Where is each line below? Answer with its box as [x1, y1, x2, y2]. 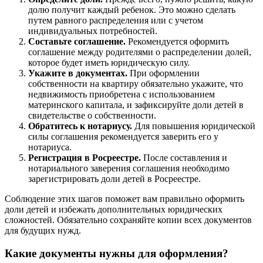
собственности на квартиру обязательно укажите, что [28, 79, 243, 89]
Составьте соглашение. [28, 36, 126, 47]
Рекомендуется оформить [126, 36, 229, 47]
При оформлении [127, 68, 200, 79]
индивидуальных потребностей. [28, 26, 157, 36]
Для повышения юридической [132, 121, 255, 131]
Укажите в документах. [28, 68, 127, 79]
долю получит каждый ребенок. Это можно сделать [28, 5, 235, 15]
